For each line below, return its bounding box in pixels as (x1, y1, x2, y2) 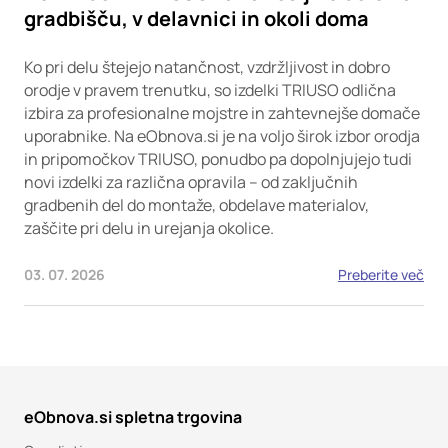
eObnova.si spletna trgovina (24, 406, 242, 428)
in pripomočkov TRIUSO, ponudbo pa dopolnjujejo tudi (24, 148, 412, 170)
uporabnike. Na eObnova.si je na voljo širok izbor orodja (24, 125, 420, 147)
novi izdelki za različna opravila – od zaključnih (24, 171, 358, 193)
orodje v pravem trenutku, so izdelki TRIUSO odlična (24, 79, 396, 101)
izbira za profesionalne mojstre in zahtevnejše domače (24, 102, 420, 124)
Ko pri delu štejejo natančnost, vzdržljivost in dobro (24, 56, 390, 78)
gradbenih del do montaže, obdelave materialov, (24, 194, 369, 216)
